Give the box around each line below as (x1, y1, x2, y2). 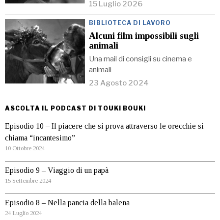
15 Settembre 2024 (5, 177, 51, 184)
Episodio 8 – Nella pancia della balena (5, 198, 130, 207)
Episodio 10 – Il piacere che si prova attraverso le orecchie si (5, 122, 204, 130)
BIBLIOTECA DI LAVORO (89, 19, 171, 27)
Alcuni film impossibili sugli (89, 30, 199, 41)
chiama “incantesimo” (5, 134, 75, 142)
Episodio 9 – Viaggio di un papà (5, 166, 109, 174)
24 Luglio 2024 (5, 210, 42, 217)
